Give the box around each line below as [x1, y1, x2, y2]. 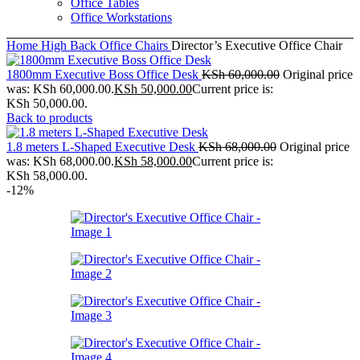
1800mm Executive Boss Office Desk [6, 67, 202, 81]
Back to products [6, 110, 92, 125]
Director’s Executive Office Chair [171, 38, 342, 52]
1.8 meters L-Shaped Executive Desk [6, 139, 198, 153]
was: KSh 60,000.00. [6, 81, 114, 96]
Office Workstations [71, 10, 172, 24]
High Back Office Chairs [41, 38, 171, 52]
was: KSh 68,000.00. [6, 153, 114, 168]
